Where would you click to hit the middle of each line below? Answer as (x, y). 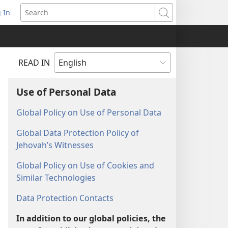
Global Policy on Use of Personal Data (89, 112)
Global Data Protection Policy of (78, 133)
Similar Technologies (56, 178)
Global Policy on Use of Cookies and (85, 165)
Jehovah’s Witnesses (55, 145)
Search (175, 17)
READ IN (34, 63)
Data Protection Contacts (65, 198)
